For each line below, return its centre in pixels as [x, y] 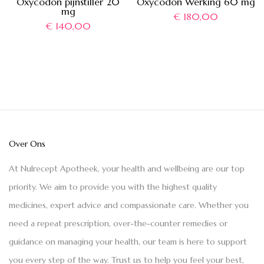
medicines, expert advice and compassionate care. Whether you [129, 205]
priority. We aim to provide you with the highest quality [113, 187]
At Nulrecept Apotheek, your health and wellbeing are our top [127, 169]
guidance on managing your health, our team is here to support [128, 242]
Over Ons [27, 144]
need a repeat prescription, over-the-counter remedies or [118, 223]
